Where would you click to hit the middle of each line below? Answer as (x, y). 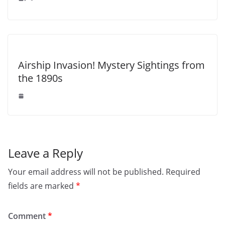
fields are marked (42, 186)
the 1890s (40, 78)
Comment (28, 216)
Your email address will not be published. (86, 172)
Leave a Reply (45, 153)
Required (183, 172)
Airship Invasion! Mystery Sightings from (111, 65)
